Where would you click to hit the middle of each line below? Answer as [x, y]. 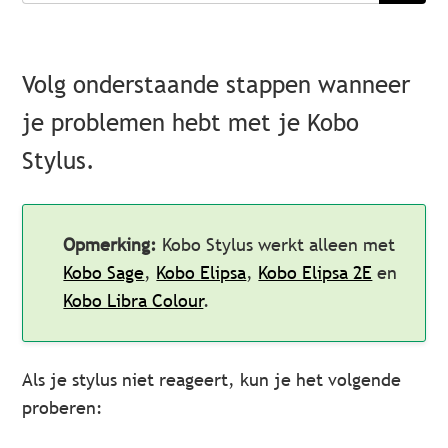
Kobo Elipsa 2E [315, 272]
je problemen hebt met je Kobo [191, 122]
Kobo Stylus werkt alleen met [276, 244]
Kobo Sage [104, 272]
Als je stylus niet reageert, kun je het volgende [212, 379]
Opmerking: [110, 244]
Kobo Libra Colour [133, 300]
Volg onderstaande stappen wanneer [216, 84]
